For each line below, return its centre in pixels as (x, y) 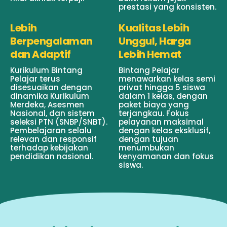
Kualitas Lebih (154, 28)
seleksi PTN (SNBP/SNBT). (59, 122)
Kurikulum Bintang (46, 70)
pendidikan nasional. (52, 156)
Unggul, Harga (155, 41)
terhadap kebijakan (49, 147)
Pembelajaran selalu (51, 130)
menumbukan (146, 147)
